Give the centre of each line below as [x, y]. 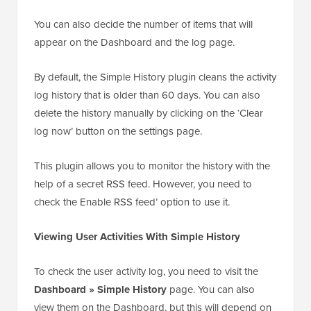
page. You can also [211, 290]
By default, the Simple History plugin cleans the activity [155, 77]
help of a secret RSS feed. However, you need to [143, 184]
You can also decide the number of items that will [143, 25]
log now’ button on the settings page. [118, 132]
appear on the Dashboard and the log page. [134, 43]
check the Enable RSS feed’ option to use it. [132, 202]
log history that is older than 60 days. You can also [147, 95]
